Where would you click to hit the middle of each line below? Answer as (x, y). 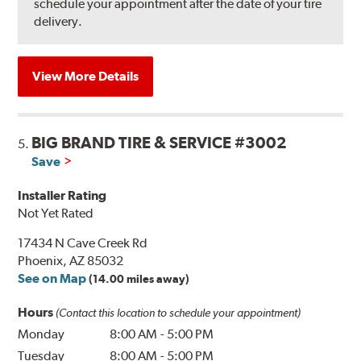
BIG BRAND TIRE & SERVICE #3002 (160, 142)
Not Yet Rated (56, 213)
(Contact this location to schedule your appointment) (178, 312)
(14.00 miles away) (139, 278)
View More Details (86, 76)
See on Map (52, 278)
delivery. (58, 21)
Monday (41, 334)
